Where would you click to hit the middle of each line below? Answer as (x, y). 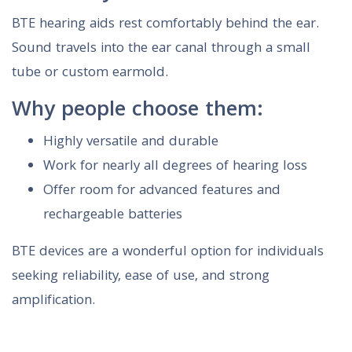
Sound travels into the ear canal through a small (161, 49)
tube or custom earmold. (90, 74)
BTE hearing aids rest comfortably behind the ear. (165, 25)
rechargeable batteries (113, 216)
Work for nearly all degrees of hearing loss (175, 167)
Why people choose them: (137, 112)
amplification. (53, 302)
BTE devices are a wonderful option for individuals (168, 253)
